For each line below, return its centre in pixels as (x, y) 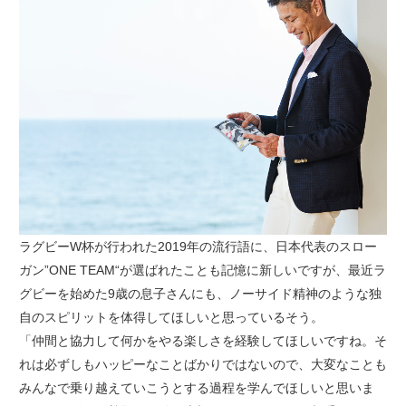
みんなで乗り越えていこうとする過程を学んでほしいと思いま (196, 388)
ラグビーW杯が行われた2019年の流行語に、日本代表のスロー (198, 247)
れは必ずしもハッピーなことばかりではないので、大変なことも (203, 365)
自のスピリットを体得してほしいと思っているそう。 (171, 318)
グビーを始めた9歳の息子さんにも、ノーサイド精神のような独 (200, 294)
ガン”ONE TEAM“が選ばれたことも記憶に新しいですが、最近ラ (202, 271)
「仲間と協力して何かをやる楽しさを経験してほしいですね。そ (203, 341)
